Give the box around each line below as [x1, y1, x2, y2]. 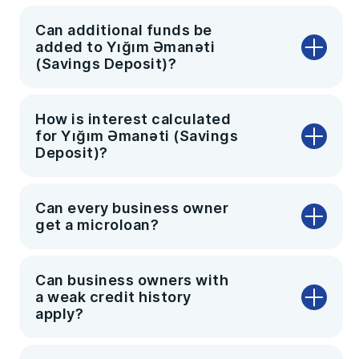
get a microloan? [35, 216, 159, 233]
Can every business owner [35, 200, 228, 216]
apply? [35, 305, 83, 322]
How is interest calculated [35, 111, 231, 127]
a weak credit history [35, 288, 192, 305]
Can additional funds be [35, 22, 212, 38]
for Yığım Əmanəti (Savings [35, 127, 238, 144]
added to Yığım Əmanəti [35, 38, 215, 55]
